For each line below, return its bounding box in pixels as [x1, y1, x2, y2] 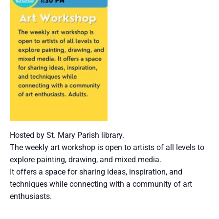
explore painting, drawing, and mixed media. [10, 155, 161, 164]
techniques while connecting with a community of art [10, 179, 192, 189]
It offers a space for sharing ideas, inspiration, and [10, 167, 182, 176]
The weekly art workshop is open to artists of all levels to [10, 143, 204, 152]
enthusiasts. [10, 192, 52, 201]
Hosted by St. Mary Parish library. [10, 131, 124, 140]
